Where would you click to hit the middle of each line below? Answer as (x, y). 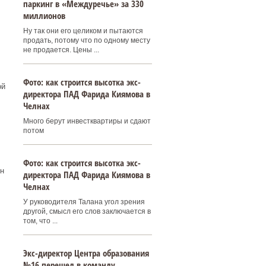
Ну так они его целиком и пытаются (83, 31)
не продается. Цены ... (61, 50)
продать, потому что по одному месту (86, 40)
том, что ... (40, 221)
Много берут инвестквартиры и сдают (87, 121)
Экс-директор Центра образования (86, 253)
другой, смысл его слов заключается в (87, 211)
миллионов (44, 15)
